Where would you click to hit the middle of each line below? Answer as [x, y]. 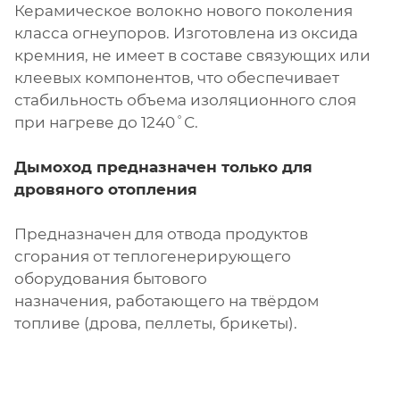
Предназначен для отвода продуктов [161, 234]
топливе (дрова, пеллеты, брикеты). [156, 324]
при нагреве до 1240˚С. [106, 123]
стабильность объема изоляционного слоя [185, 100]
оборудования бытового [111, 279]
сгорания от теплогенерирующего [153, 257]
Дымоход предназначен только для [163, 167]
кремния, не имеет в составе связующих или [192, 56]
